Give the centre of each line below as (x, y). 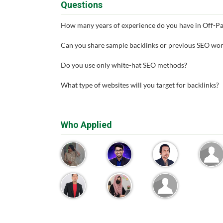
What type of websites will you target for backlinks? (140, 85)
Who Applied (86, 125)
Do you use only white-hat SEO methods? (124, 65)
